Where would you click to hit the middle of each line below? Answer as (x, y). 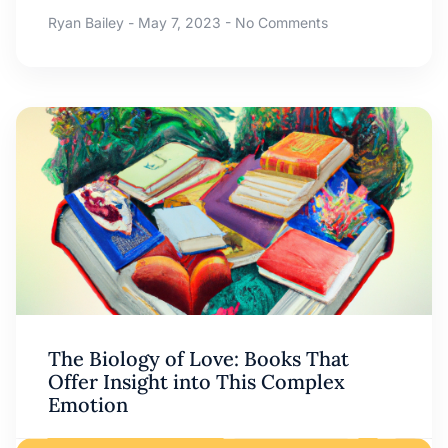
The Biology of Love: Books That (198, 359)
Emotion (88, 405)
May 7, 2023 (179, 23)
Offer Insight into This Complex (196, 382)
